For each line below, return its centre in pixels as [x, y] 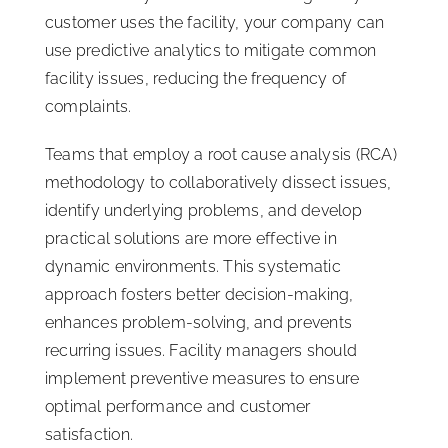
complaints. [88, 106]
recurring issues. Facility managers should [201, 350]
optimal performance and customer [178, 406]
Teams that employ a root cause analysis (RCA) [221, 154]
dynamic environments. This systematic [193, 266]
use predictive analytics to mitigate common [211, 50]
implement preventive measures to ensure [202, 378]
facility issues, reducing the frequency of [196, 78]
